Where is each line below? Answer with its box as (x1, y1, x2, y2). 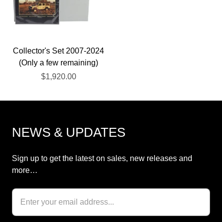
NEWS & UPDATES (12, 125, 125, 140)
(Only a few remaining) (19, 58, 98, 67)
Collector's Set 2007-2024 (13, 47, 104, 55)
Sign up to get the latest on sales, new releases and (12, 154, 192, 163)
